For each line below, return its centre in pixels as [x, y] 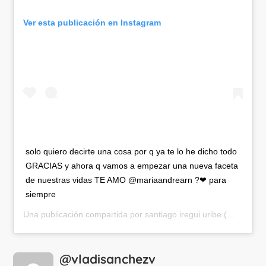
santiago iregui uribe [183, 215]
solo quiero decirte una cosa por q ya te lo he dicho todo [132, 152]
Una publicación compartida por [84, 215]
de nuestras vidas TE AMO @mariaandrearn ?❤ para [126, 180]
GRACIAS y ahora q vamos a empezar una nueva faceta [132, 166]
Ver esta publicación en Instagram [92, 23]
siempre [41, 194]
